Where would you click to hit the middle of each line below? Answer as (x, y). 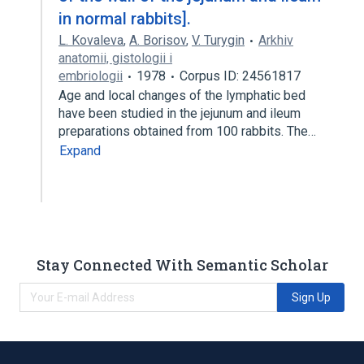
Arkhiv (276, 40)
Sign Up (311, 297)
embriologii (91, 76)
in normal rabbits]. (125, 19)
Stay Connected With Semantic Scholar (182, 264)
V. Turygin (218, 40)
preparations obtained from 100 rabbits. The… (189, 131)
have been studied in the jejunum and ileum (180, 113)
